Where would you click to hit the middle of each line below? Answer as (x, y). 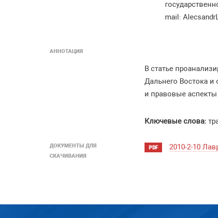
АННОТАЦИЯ (66, 51)
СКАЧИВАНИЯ (68, 156)
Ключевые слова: (175, 121)
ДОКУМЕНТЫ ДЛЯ (73, 146)
